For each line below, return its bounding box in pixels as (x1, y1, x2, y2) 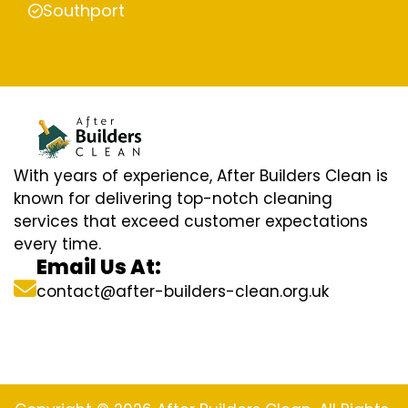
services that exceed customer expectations (14, 209, 368, 232)
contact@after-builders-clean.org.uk (36, 280, 329, 302)
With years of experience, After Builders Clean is (14, 164, 388, 187)
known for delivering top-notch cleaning (14, 187, 332, 209)
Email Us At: (36, 252, 161, 281)
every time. (14, 232, 101, 255)
